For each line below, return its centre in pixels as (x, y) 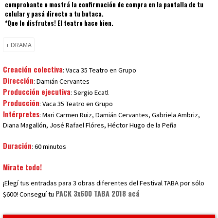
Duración (17, 146)
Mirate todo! (22, 167)
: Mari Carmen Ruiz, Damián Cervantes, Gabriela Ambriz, (120, 115)
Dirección (18, 81)
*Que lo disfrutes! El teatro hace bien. (59, 23)
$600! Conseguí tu (29, 194)
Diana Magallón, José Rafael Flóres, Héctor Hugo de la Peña (90, 125)
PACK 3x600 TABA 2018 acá (98, 193)
